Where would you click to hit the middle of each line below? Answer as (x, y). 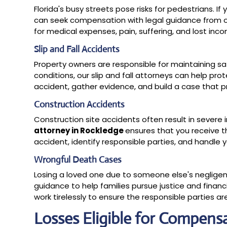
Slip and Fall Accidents (77, 49)
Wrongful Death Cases (78, 159)
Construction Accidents (80, 104)
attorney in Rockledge (80, 130)
